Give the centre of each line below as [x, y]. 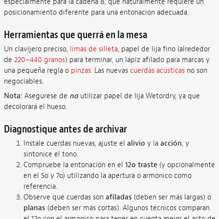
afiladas [119, 197]
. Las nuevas [110, 71]
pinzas [81, 71]
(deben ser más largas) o [171, 197]
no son [196, 71]
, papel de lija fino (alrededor [164, 49]
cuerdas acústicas [157, 71]
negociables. [23, 82]
